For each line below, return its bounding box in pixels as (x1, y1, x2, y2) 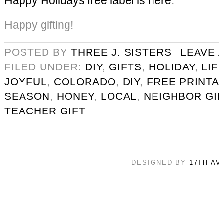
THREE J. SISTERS (71, 46, 172, 58)
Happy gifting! (4, 18, 73, 31)
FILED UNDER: (4, 61, 85, 72)
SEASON (4, 90, 50, 102)
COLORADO (54, 75, 116, 87)
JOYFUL (4, 75, 47, 87)
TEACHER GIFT (4, 105, 86, 116)
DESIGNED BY (131, 158, 189, 166)
